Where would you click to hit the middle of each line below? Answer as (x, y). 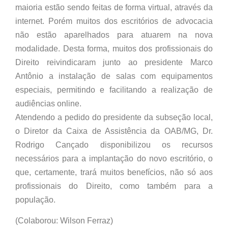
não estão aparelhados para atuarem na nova (114, 35)
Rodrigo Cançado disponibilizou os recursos (114, 145)
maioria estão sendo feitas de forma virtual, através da (114, 7)
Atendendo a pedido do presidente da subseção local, (114, 117)
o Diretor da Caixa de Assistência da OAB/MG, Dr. (114, 131)
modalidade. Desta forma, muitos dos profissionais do (114, 48)
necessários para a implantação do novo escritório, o (114, 158)
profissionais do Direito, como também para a (114, 186)
